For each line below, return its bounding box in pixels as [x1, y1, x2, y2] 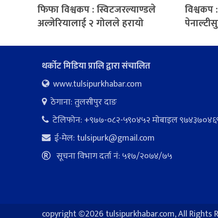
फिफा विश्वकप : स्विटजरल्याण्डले [37, 1, 156, 18]
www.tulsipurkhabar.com [53, 76, 143, 91]
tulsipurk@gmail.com [77, 130, 155, 145]
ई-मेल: [54, 130, 77, 145]
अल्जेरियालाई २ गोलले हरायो [37, 15, 144, 32]
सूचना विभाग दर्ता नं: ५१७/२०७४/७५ [54, 148, 173, 163]
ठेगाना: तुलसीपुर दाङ [51, 94, 117, 109]
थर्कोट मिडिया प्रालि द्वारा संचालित [42, 58, 151, 73]
